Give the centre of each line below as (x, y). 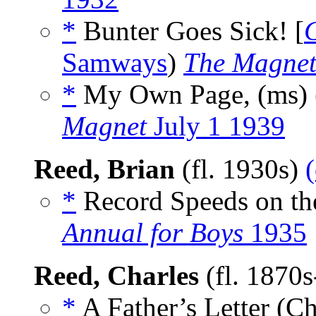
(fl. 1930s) (240, 169)
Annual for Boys (153, 233)
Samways (115, 63)
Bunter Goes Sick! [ (190, 31)
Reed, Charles (116, 276)
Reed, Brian (104, 169)
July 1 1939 (216, 126)
